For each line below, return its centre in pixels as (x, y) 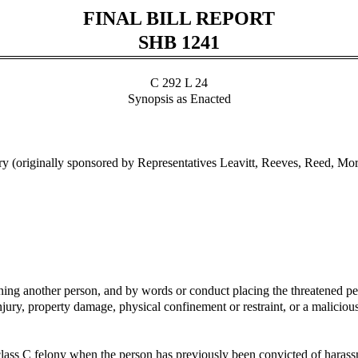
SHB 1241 (179, 42)
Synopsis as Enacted (179, 99)
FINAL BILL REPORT (179, 18)
